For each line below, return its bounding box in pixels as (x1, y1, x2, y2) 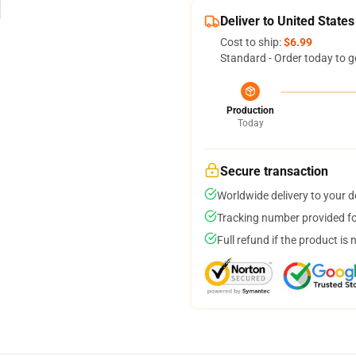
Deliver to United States (220, 14, 354, 29)
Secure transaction (220, 164, 328, 179)
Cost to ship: (220, 36, 284, 48)
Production (226, 105, 274, 116)
